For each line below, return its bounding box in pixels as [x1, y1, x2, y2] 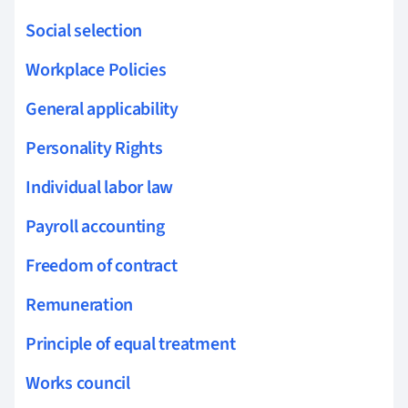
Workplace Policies [25, 56, 167, 83]
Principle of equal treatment [25, 331, 236, 357]
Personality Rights [25, 135, 163, 161]
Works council [25, 370, 130, 396]
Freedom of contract [25, 252, 178, 279]
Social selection [25, 17, 143, 44]
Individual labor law [25, 174, 174, 200]
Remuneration [25, 291, 134, 318]
